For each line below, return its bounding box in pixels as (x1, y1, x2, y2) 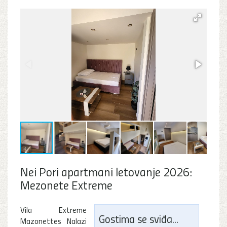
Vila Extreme (20, 204, 87, 215)
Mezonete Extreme (20, 176, 112, 193)
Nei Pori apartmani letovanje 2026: (20, 163, 192, 180)
